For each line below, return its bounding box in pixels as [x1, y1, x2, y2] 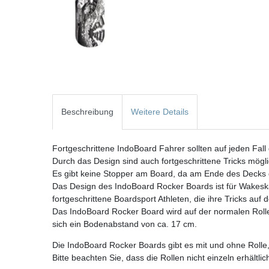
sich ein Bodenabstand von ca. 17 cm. [52, 219, 197, 229]
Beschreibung [61, 107, 113, 117]
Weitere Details [131, 107, 189, 117]
